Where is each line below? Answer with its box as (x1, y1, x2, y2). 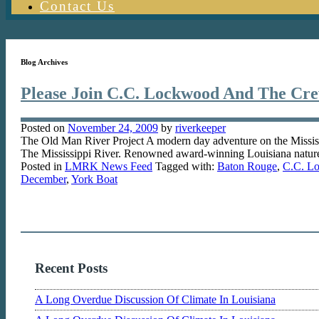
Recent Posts (35, 260, 108, 276)
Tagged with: (152, 159, 217, 172)
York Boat (71, 172, 117, 185)
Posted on (21, 121, 68, 134)
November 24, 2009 (68, 121, 158, 134)
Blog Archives (21, 57, 68, 66)
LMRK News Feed (65, 159, 152, 172)
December (21, 172, 66, 185)
